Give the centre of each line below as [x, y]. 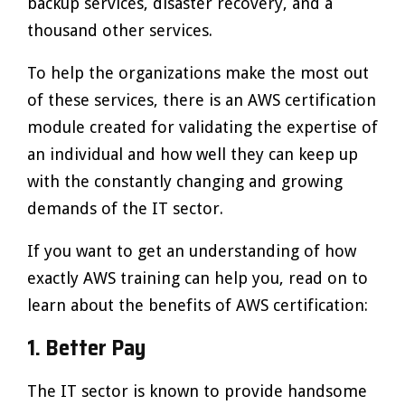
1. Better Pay [86, 348]
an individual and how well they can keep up [193, 154]
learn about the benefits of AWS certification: [198, 305]
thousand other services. [120, 30]
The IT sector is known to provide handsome [197, 391]
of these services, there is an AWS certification [202, 100]
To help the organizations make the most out [198, 73]
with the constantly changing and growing [185, 181]
